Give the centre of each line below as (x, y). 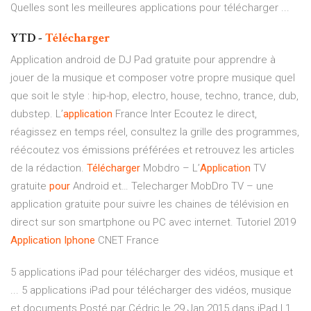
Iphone (79, 241)
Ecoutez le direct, (214, 114)
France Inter (142, 114)
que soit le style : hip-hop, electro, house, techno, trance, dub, (154, 96)
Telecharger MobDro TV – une (201, 186)
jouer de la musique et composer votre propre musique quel (153, 78)
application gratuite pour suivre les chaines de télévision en (150, 204)
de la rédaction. (49, 168)
